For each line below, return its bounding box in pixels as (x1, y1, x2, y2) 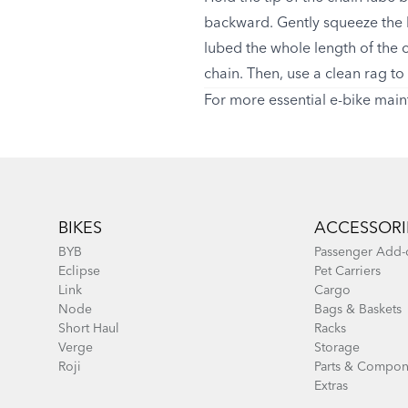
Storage (313, 341, 360, 354)
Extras (313, 379, 348, 393)
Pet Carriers (313, 264, 381, 278)
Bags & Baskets (313, 302, 402, 316)
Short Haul (58, 321, 119, 335)
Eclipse (58, 264, 100, 278)
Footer (58, 187, 97, 200)
